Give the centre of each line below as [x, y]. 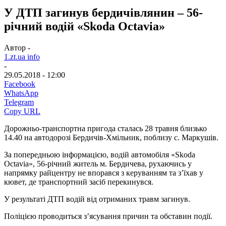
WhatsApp [21, 93]
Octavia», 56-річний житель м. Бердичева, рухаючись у [98, 163]
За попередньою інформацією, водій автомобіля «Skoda [100, 154]
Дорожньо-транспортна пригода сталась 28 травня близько [105, 128]
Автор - [17, 47]
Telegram [19, 102]
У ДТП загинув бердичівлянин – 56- [103, 12]
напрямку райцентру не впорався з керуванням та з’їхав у [104, 173]
